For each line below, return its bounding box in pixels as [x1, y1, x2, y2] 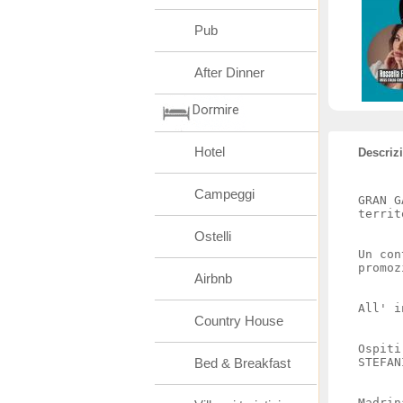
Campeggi [194, 186, 255, 201]
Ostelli [194, 228, 231, 244]
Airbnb [194, 271, 232, 286]
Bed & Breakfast [194, 355, 291, 371]
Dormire [193, 102, 239, 118]
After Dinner [194, 65, 264, 80]
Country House [194, 313, 283, 328]
